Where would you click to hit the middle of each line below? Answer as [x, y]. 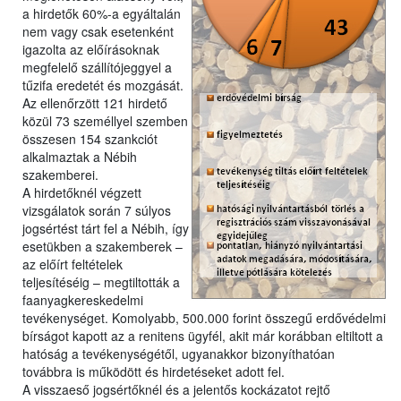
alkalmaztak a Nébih [80, 157]
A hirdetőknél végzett [82, 193]
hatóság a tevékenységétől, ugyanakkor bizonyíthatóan [179, 354]
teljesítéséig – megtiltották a [101, 282]
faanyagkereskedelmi [83, 300]
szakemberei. [62, 175]
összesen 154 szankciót [90, 139]
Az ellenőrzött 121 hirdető [95, 103]
